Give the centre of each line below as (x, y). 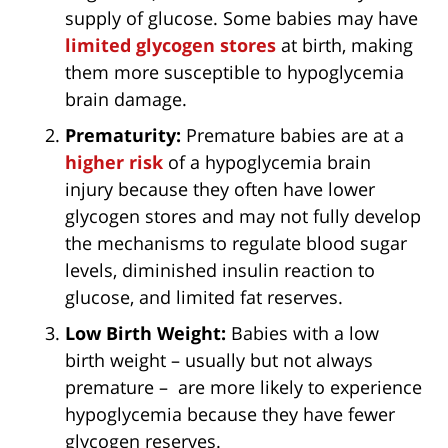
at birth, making (344, 44)
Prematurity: (123, 134)
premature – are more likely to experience (243, 386)
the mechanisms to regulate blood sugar (236, 242)
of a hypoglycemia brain (267, 161)
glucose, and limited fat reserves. (204, 296)
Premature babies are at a (292, 134)
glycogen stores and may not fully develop (243, 215)
